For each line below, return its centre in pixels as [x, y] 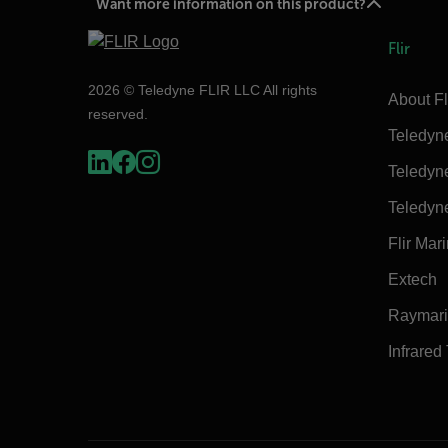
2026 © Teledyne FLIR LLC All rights [202, 89]
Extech [412, 279]
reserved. [118, 113]
